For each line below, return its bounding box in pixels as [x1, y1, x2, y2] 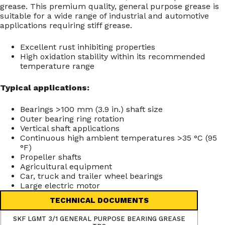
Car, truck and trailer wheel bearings [20, 171, 163, 181]
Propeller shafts [20, 152, 81, 162]
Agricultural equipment [20, 162, 112, 172]
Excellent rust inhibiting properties [20, 42, 155, 52]
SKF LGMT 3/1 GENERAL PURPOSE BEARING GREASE [13, 215, 185, 223]
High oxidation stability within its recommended [20, 52, 205, 62]
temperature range [20, 61, 94, 71]
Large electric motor [20, 181, 100, 191]
